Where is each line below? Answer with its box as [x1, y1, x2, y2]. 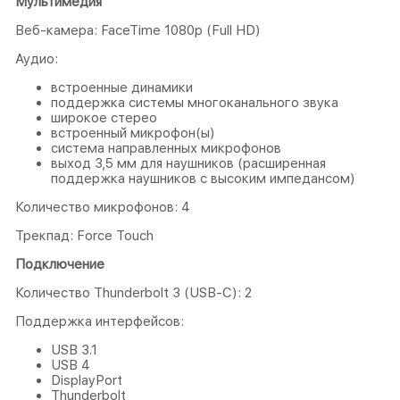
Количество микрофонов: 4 [15, 198, 190, 215]
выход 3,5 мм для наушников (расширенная [51, 154, 326, 171]
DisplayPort [51, 371, 122, 388]
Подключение [15, 255, 104, 272]
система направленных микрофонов [51, 139, 281, 156]
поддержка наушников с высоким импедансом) [51, 170, 355, 187]
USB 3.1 [51, 341, 97, 358]
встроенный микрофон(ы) [51, 124, 215, 141]
